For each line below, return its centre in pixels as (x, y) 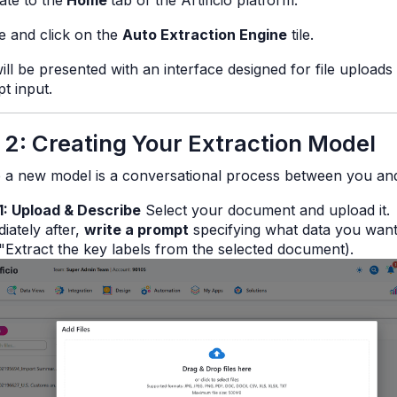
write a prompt (136, 230)
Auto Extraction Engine (204, 35)
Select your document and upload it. (265, 210)
